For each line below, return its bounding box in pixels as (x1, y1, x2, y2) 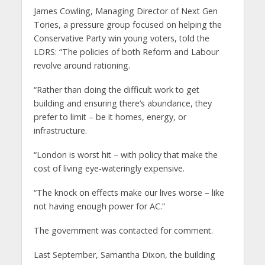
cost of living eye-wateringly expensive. (33, 163, 185, 174)
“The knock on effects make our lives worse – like (33, 187, 224, 199)
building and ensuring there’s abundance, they (33, 98, 212, 109)
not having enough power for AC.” (33, 201, 165, 212)
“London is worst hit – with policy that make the (33, 149, 218, 161)
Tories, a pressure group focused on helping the (33, 19, 222, 31)
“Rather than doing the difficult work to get (33, 84, 199, 96)
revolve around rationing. (33, 60, 130, 72)
